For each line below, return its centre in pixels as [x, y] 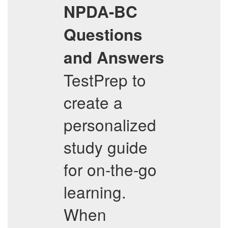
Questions [103, 34]
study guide [106, 147]
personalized [110, 124]
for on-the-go [110, 169]
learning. [95, 192]
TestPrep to [105, 80]
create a [93, 102]
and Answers [114, 57]
